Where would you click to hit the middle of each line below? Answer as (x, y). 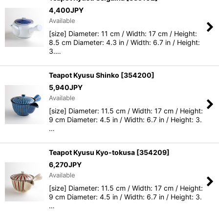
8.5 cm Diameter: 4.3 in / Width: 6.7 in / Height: (124, 42)
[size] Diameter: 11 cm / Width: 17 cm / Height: (123, 33)
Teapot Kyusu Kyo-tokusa (92, 152)
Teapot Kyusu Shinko (84, 75)
